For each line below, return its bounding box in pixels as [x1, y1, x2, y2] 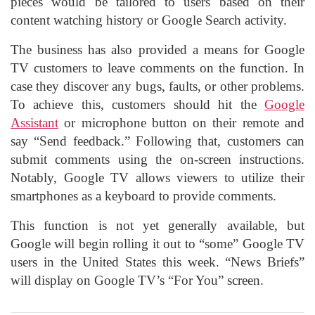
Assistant [11, 115, 58, 130]
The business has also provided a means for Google [11, 41, 304, 57]
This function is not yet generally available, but [11, 217, 304, 233]
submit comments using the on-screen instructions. [11, 151, 304, 167]
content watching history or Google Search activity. [11, 12, 287, 27]
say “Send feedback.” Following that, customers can [11, 133, 304, 148]
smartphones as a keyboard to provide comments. [11, 188, 276, 203]
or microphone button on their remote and [58, 115, 304, 130]
